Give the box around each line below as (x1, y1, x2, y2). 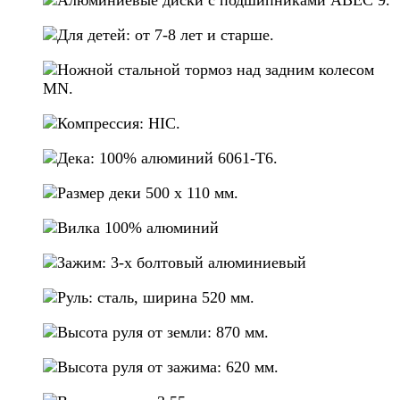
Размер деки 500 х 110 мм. (57, 183, 238, 202)
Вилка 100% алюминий (57, 218, 219, 237)
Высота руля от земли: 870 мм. (57, 322, 269, 341)
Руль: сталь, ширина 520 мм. (57, 287, 254, 306)
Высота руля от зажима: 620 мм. (57, 357, 279, 376)
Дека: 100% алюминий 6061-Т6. (57, 148, 278, 167)
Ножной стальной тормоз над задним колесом (57, 60, 374, 79)
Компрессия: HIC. (57, 113, 180, 132)
